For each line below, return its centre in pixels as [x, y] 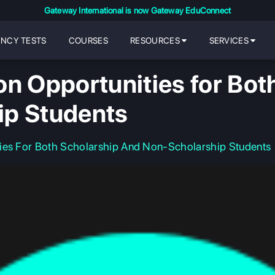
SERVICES [230, 40]
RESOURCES [156, 40]
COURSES [88, 40]
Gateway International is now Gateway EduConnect [137, 10]
